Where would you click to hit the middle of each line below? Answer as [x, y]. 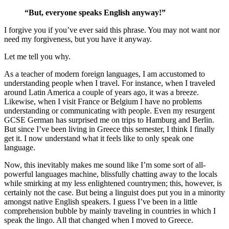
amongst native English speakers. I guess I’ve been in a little [101, 202]
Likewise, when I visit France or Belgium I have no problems [103, 101]
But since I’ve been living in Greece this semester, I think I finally [109, 129]
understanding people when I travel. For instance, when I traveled [110, 83]
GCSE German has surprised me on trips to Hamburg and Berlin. [109, 120]
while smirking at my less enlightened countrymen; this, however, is [113, 183]
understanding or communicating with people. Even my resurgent [109, 111]
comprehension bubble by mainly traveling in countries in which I [110, 211]
